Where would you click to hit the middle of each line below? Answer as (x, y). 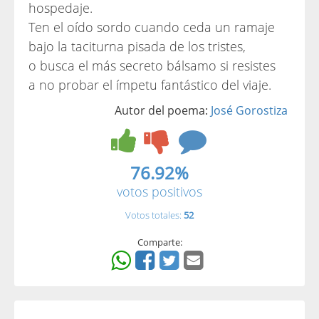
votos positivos (159, 192)
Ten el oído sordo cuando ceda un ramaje (152, 27)
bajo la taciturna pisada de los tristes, (137, 46)
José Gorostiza (249, 110)
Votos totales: (155, 215)
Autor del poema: (163, 110)
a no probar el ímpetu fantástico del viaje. (150, 85)
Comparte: (159, 242)
